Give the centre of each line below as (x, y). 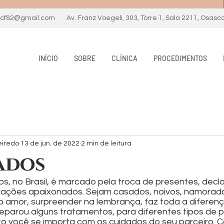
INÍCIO (48, 58)
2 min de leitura (106, 144)
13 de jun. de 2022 (50, 144)
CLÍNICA (124, 58)
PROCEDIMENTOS (180, 58)
